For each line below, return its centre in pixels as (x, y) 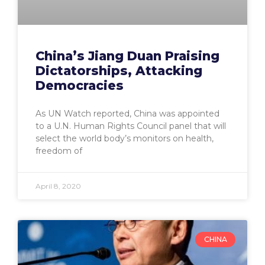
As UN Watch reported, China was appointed (127, 113)
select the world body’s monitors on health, (125, 138)
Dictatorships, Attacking (119, 70)
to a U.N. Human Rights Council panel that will (131, 126)
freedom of (59, 151)
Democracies (80, 85)
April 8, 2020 (58, 186)
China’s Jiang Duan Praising (127, 56)
